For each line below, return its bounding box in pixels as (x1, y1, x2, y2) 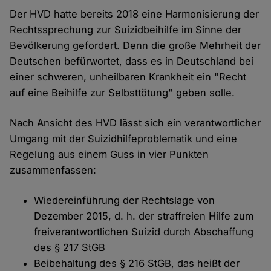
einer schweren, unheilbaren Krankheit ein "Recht (10, 71, 247, 83)
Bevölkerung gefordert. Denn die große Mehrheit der (10, 39, 261, 52)
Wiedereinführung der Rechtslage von (34, 194, 215, 207)
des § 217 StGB (34, 241, 106, 254)
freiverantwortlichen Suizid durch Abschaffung (34, 226, 254, 238)
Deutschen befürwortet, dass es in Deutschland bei (10, 55, 254, 68)
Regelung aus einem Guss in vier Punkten (10, 148, 209, 161)
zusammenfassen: (10, 164, 97, 177)
